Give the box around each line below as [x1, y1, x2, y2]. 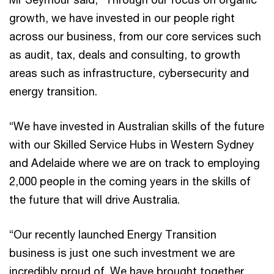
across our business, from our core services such [9, 29, 261, 43]
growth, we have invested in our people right [9, 10, 235, 24]
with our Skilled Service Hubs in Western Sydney [9, 137, 254, 151]
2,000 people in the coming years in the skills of [9, 174, 251, 188]
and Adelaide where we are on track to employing [9, 155, 260, 169]
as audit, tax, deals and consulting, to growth [9, 47, 240, 61]
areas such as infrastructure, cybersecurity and [9, 65, 249, 80]
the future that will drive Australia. [9, 192, 180, 206]
